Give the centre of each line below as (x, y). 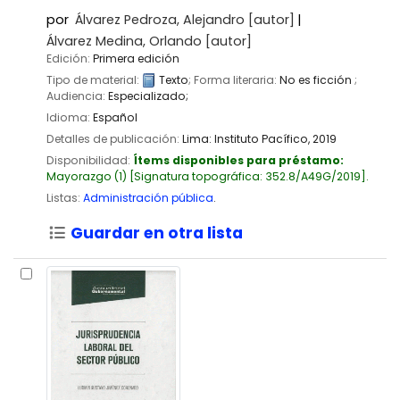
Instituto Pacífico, (263, 139)
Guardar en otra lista (154, 233)
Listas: (63, 198)
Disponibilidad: (90, 161)
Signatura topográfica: (200, 177)
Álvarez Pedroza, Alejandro (160, 19)
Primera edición (136, 58)
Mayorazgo (79, 177)
